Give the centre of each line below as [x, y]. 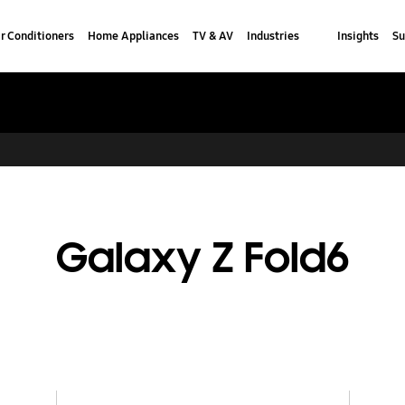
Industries [273, 36]
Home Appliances [133, 36]
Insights [358, 36]
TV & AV [212, 36]
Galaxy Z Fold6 [202, 259]
